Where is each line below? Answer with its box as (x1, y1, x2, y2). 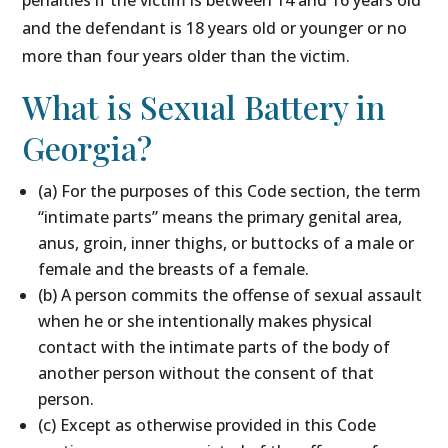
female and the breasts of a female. (38, 258, 310, 281)
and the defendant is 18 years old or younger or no (22, 17, 408, 40)
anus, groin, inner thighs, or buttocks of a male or (38, 232, 415, 255)
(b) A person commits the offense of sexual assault (38, 284, 423, 307)
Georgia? (22, 126, 153, 170)
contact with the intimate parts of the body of (38, 336, 391, 359)
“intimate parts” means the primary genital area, (38, 206, 403, 229)
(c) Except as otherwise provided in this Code (38, 414, 377, 437)
